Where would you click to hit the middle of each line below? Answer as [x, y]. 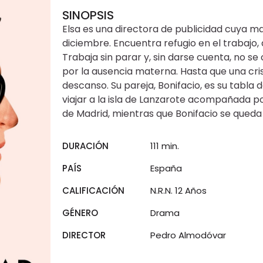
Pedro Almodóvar [188, 235]
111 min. [164, 146]
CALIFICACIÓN [93, 191]
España [166, 168]
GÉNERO [80, 213]
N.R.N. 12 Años [178, 191]
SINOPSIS [88, 15]
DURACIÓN [85, 146]
